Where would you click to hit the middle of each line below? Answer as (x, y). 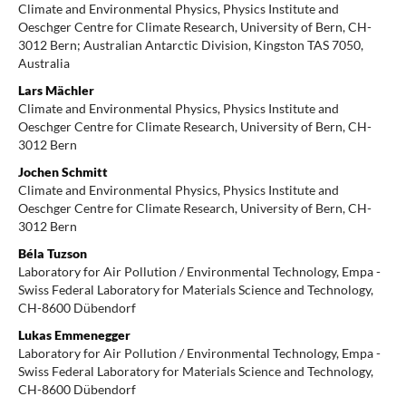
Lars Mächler (56, 90)
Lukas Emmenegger (74, 334)
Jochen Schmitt (63, 171)
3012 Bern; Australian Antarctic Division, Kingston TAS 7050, (190, 44)
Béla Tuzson (52, 253)
